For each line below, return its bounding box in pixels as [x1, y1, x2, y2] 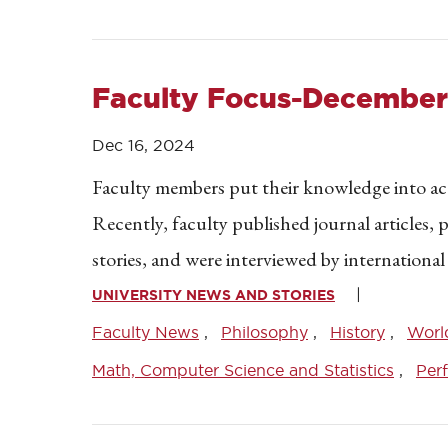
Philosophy [221, 323, 308, 341]
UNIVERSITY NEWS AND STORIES [92, 287, 335, 303]
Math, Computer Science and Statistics [92, 361, 394, 379]
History [330, 323, 385, 341]
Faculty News [92, 323, 199, 341]
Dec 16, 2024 [92, 136, 195, 154]
